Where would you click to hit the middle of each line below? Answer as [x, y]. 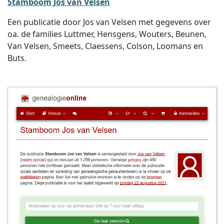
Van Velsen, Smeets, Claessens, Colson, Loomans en [105, 46]
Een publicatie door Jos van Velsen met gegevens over [109, 22]
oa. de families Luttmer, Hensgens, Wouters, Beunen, [107, 34]
